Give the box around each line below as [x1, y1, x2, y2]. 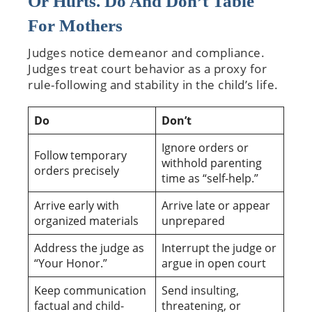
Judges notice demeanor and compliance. [28, 44, 265, 61]
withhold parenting [162, 155, 262, 171]
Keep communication [34, 282, 146, 298]
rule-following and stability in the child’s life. [28, 76, 279, 93]
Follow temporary [34, 147, 127, 163]
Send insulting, [162, 282, 239, 298]
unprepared [162, 212, 225, 228]
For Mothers [28, 15, 123, 35]
